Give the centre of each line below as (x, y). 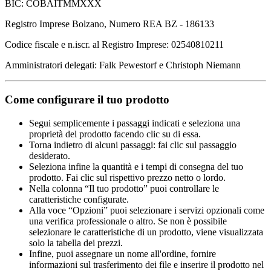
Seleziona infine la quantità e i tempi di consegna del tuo (136, 166)
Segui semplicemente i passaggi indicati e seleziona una (135, 123)
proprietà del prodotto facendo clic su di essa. (115, 134)
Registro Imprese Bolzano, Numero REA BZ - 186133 (109, 24)
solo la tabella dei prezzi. (76, 243)
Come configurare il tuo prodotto (87, 99)
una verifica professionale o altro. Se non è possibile (128, 221)
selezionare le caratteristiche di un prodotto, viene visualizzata (146, 232)
